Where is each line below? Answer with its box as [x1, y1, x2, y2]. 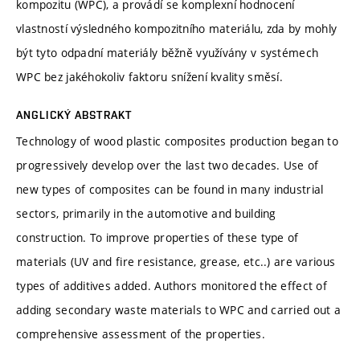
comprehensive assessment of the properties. [16, 325, 266, 342]
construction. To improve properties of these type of [16, 229, 299, 245]
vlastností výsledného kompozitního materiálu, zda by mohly [16, 20, 337, 36]
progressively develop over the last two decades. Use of [16, 157, 319, 173]
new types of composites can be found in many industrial [16, 181, 324, 197]
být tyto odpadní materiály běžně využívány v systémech [16, 44, 319, 60]
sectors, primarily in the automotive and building [16, 205, 276, 221]
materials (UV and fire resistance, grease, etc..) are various [16, 253, 336, 269]
